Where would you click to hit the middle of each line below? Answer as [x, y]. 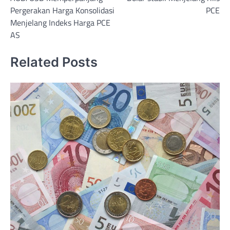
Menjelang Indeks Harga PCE [60, 23]
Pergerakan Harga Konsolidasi [62, 11]
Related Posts [54, 62]
